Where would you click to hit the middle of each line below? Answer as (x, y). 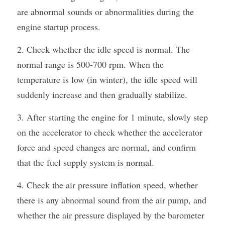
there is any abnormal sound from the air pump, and (112, 200)
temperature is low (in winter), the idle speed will (107, 79)
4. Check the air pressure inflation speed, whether (107, 185)
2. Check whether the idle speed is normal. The (103, 49)
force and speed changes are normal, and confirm (106, 147)
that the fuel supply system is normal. (86, 162)
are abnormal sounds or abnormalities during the (105, 12)
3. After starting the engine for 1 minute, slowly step (113, 117)
